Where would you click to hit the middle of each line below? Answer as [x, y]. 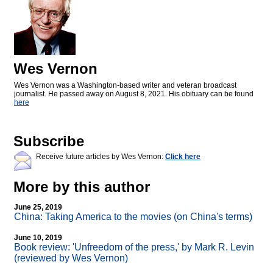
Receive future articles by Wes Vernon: [101, 157]
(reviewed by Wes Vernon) [71, 258]
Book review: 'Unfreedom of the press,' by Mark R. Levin [134, 247]
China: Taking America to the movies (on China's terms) [133, 217]
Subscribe [49, 141]
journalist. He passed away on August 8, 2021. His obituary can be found [134, 94]
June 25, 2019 [38, 207]
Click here [183, 157]
